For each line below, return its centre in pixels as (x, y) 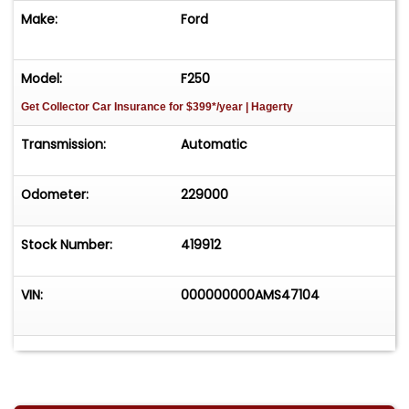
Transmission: (63, 144)
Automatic (215, 144)
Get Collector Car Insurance (95, 106)
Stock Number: (67, 244)
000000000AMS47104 (251, 294)
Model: (42, 78)
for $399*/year (206, 106)
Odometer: (55, 194)
